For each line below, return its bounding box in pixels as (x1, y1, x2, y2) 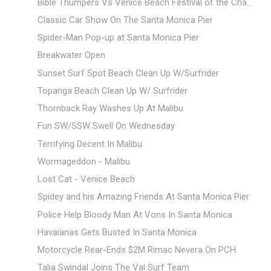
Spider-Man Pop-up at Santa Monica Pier (37, 32, 199, 44)
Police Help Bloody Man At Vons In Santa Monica (37, 209, 232, 220)
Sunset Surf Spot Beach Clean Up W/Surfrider (37, 67, 219, 79)
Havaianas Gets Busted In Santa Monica (37, 226, 197, 238)
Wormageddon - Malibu (37, 155, 130, 167)
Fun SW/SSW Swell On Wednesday (37, 120, 175, 132)
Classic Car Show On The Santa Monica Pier (37, 14, 213, 25)
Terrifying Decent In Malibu (37, 138, 142, 149)
